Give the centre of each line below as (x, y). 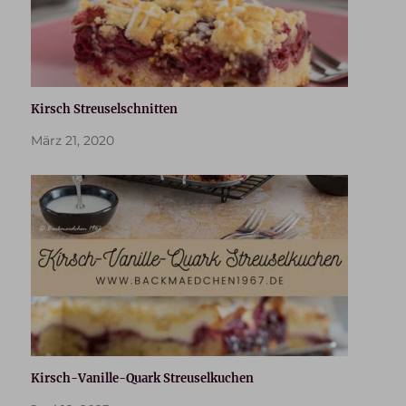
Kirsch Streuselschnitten (105, 110)
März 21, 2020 (73, 141)
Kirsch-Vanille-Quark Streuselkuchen (143, 379)
